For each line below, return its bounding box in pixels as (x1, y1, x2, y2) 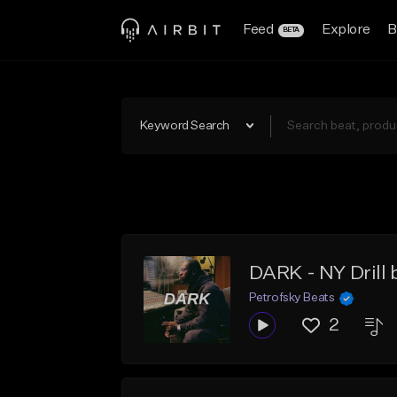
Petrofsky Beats (248, 292, 335, 304)
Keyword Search (139, 119, 230, 132)
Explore (322, 23, 370, 37)
